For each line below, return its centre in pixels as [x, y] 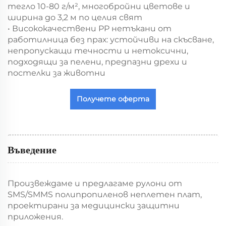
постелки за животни [56, 73]
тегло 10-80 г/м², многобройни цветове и [99, 6]
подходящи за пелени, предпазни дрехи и [97, 62]
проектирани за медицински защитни [94, 205]
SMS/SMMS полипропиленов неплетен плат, [105, 194]
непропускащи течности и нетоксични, [98, 50]
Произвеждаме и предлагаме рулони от [95, 183]
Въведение [32, 150]
